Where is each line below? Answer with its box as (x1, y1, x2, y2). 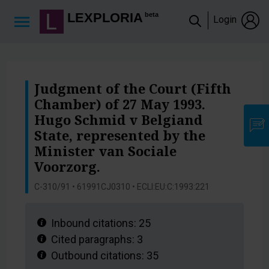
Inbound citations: (49, 217, 139, 229)
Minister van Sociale (34, 142, 177, 160)
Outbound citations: (49, 249, 147, 262)
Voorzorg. (34, 157, 100, 175)
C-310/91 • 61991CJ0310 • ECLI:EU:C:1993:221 (34, 182, 210, 192)
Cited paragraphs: (49, 233, 137, 246)
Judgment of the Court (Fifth (34, 79, 231, 97)
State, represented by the (34, 126, 205, 144)
